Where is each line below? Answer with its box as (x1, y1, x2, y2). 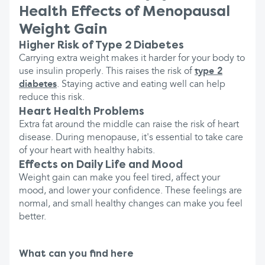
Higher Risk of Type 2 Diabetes (19, 39, 184, 51)
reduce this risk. (19, 93, 85, 102)
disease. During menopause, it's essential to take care (19, 133, 243, 143)
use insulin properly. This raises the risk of (19, 67, 195, 76)
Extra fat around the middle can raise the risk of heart (19, 120, 239, 130)
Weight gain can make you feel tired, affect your (19, 173, 220, 183)
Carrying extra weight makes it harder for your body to (19, 54, 245, 63)
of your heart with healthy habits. (19, 146, 155, 156)
